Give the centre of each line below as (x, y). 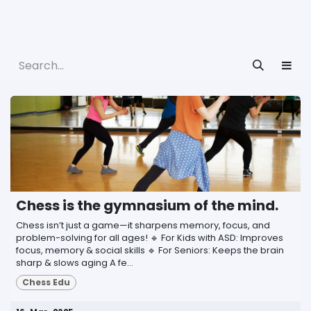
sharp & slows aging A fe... (75, 262)
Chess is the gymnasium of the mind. (147, 205)
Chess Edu (46, 283)
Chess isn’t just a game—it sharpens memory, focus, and (143, 225)
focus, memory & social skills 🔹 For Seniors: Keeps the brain (150, 250)
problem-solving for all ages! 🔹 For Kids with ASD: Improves (150, 237)
